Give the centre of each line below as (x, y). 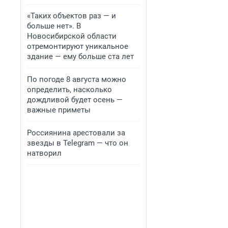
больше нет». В (54, 26)
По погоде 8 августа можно (77, 79)
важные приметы (59, 110)
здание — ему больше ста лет (80, 56)
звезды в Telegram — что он (78, 143)
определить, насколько (69, 90)
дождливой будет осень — (75, 100)
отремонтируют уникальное (78, 46)
